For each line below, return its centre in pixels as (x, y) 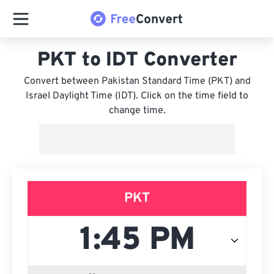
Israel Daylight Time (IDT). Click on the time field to (137, 96)
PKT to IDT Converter (137, 61)
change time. (137, 111)
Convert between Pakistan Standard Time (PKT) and (137, 81)
